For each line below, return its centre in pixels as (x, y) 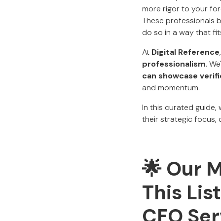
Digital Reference (185, 52)
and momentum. (171, 88)
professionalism (174, 64)
